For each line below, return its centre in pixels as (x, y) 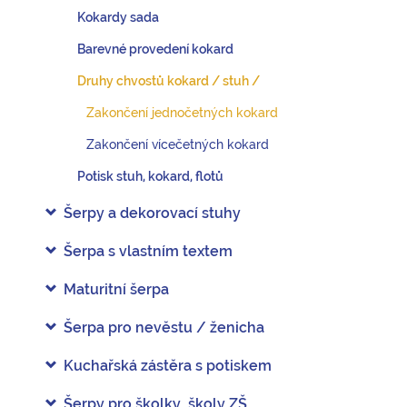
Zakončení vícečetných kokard (178, 144)
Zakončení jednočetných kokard (182, 113)
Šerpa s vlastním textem (148, 251)
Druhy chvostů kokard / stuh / (169, 81)
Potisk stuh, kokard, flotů (150, 176)
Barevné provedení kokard (155, 49)
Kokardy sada (118, 17)
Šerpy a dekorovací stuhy (152, 213)
